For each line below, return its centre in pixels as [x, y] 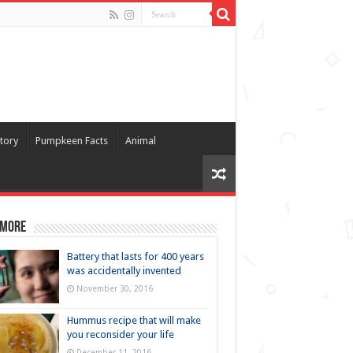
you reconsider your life [120, 335]
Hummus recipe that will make [134, 321]
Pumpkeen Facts [71, 141]
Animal [140, 141]
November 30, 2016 [114, 288]
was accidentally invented [124, 271]
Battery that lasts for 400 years [135, 256]
